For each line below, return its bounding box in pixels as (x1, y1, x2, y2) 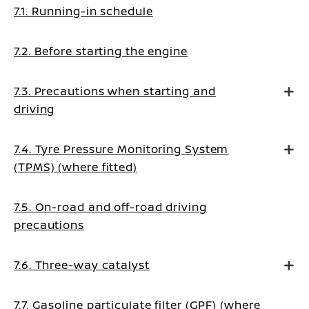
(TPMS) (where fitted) (14, 159, 137, 175)
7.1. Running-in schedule (14, 3, 153, 19)
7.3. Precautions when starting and (14, 83, 216, 99)
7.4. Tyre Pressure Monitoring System (14, 141, 229, 157)
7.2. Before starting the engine (14, 43, 188, 59)
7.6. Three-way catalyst (14, 257, 150, 272)
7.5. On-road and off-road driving (14, 199, 207, 215)
